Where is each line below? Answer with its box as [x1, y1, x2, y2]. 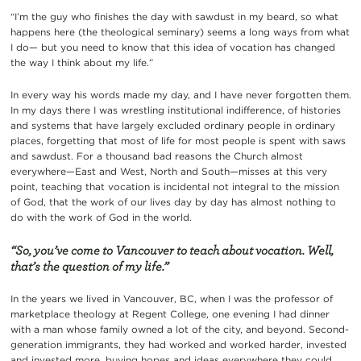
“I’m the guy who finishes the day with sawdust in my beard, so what [10, 10, 338, 23]
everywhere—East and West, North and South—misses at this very [10, 165, 327, 178]
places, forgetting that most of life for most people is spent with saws [10, 135, 346, 147]
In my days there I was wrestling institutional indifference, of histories [10, 104, 341, 117]
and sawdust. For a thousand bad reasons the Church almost [10, 150, 303, 163]
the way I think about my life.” [10, 56, 153, 69]
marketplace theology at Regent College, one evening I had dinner [10, 308, 330, 321]
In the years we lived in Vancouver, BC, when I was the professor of [10, 293, 333, 305]
